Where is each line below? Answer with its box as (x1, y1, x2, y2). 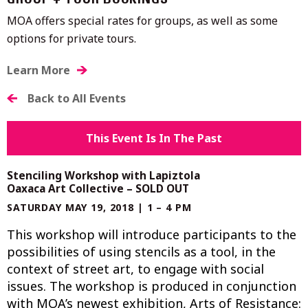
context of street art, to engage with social (7, 260, 264, 277)
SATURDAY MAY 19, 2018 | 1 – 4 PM (7, 200, 192, 214)
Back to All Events (27, 90, 126, 106)
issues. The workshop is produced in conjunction (7, 277, 296, 294)
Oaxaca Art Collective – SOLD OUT (7, 181, 189, 196)
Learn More (7, 62, 70, 78)
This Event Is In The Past (86, 130, 222, 146)
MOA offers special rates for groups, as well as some (7, 12, 278, 28)
